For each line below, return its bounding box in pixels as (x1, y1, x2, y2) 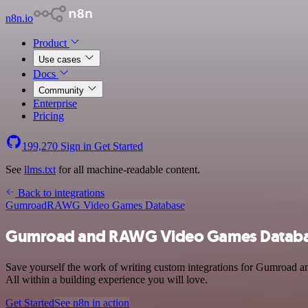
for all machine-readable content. (56, 164, 200, 175)
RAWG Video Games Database (47, 199, 185, 211)
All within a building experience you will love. (5, 273, 208, 285)
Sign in (58, 140, 94, 152)
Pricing (33, 110, 64, 122)
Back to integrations (15, 187, 104, 199)
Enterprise (33, 98, 77, 109)
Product (33, 37, 69, 49)
